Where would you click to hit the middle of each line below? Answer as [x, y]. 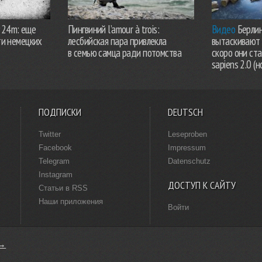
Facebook [55, 147]
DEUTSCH [185, 112]
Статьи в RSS [63, 188]
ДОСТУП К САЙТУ [202, 185]
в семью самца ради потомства [125, 52]
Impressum [187, 147]
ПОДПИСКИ [60, 112]
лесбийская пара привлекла [117, 41]
